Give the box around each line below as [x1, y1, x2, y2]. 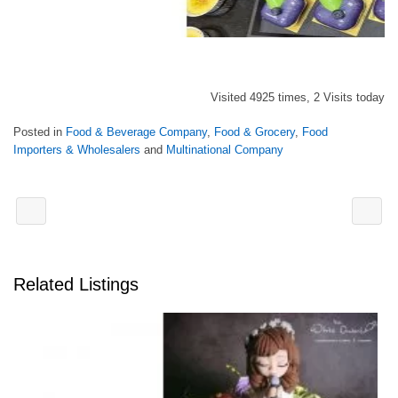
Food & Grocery [214, 125, 295, 139]
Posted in [13, 125, 66, 139]
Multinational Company [166, 143, 283, 156]
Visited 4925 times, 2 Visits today [211, 91, 385, 104]
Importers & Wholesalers [13, 143, 140, 156]
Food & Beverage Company [66, 125, 207, 139]
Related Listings [13, 275, 139, 294]
